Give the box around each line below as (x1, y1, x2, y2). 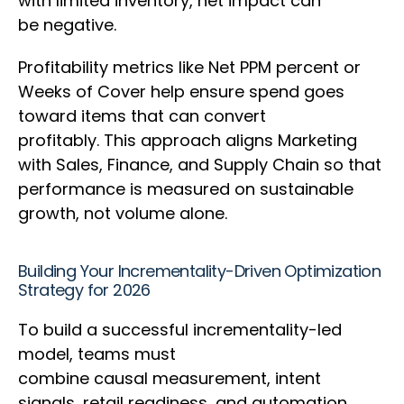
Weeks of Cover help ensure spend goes (18, 80, 344, 104)
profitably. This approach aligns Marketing (18, 129, 357, 152)
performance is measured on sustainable (18, 178, 353, 201)
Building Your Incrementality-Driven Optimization (18, 260, 381, 283)
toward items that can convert (18, 105, 266, 128)
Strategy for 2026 (18, 279, 155, 302)
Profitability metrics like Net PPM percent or (18, 56, 361, 79)
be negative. (18, 14, 121, 37)
